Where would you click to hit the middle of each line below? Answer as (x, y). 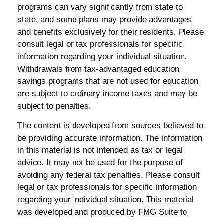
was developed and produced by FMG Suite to (102, 212)
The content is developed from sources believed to (110, 125)
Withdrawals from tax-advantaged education (98, 69)
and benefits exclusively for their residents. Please (110, 32)
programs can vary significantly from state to (100, 7)
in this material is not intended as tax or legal (100, 150)
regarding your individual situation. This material (106, 199)
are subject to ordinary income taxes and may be (107, 93)
